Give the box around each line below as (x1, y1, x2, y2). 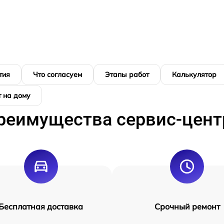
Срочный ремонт (154, 201, 220, 211)
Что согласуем (33, 70, 82, 79)
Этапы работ (105, 70, 149, 79)
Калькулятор (172, 70, 216, 79)
